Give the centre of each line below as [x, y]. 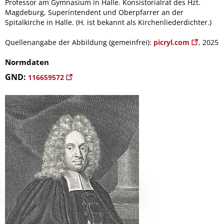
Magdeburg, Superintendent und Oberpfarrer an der [94, 12]
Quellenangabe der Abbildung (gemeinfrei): [79, 42]
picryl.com [172, 42]
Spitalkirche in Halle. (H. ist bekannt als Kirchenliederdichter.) [108, 22]
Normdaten [27, 62]
